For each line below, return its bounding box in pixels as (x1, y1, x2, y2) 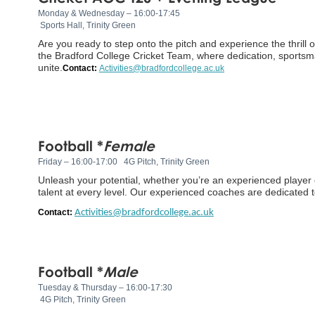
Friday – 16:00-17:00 (38, 156, 122, 167)
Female (103, 136, 155, 154)
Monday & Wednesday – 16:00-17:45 (38, 8, 182, 18)
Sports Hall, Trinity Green (38, 20, 136, 30)
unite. (38, 61, 63, 73)
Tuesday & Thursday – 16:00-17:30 (38, 282, 176, 292)
